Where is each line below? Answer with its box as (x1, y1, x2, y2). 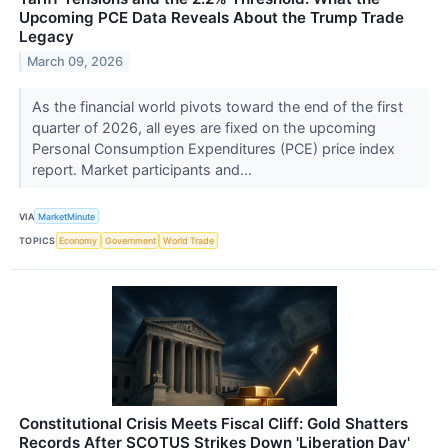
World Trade (163, 235, 215, 247)
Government (104, 235, 156, 247)
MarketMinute (38, 210, 96, 222)
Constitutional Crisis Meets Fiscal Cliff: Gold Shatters (19, 413, 408, 433)
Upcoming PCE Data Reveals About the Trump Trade (19, 8, 404, 28)
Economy (59, 235, 98, 247)
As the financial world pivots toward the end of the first (31, 98, 403, 116)
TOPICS (19, 235, 56, 247)
